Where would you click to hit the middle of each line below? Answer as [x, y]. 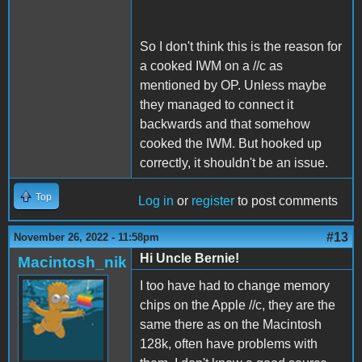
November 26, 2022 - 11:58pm [86, 237]
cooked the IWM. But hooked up [231, 143]
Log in [156, 200]
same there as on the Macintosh [231, 324]
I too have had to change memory [235, 285]
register [213, 200]
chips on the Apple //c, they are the [238, 305]
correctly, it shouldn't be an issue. [236, 162]
